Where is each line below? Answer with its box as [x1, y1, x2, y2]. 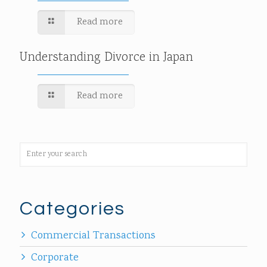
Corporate [31, 250, 79, 266]
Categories [20, 199, 125, 219]
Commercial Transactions [31, 228, 156, 244]
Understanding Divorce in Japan [20, 49, 193, 67]
